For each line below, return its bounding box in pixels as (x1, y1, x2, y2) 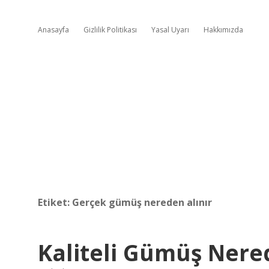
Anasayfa (38, 25, 69, 35)
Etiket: (38, 196, 72, 209)
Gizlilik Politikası (83, 25, 137, 35)
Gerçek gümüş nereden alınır (72, 196, 212, 209)
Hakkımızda (204, 25, 243, 35)
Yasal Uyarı (151, 25, 189, 35)
